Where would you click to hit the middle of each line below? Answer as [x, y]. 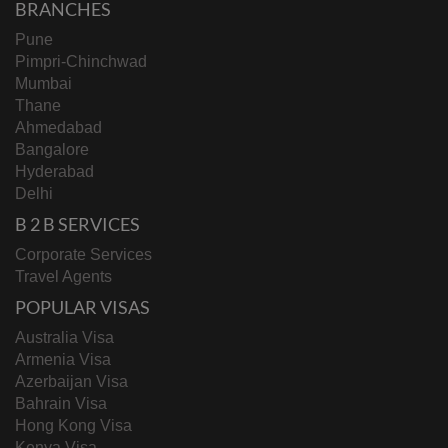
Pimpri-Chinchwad [81, 62]
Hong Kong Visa [73, 426]
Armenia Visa [63, 360]
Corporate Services [83, 255]
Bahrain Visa [61, 404]
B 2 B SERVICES [77, 224]
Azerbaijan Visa [71, 382]
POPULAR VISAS [82, 307]
